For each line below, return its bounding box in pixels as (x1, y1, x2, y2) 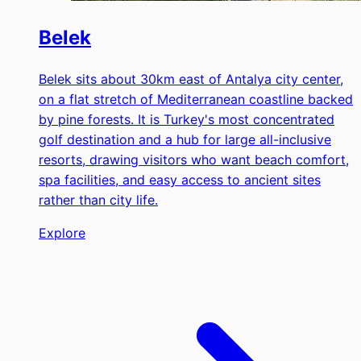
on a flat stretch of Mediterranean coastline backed (39, 91, 353, 108)
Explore (39, 225, 85, 242)
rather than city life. (39, 192, 158, 209)
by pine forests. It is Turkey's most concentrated (39, 111, 334, 128)
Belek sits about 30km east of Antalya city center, (39, 71, 343, 88)
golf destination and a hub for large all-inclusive (39, 131, 331, 148)
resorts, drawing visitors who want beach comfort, (39, 151, 349, 168)
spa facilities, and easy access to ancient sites (39, 172, 321, 189)
